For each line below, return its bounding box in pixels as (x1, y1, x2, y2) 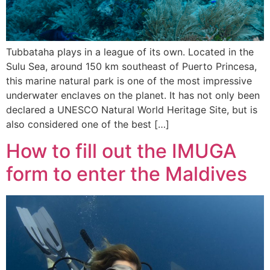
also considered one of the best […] (6, 118, 169, 130)
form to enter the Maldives (6, 162, 247, 186)
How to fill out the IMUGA (6, 139, 236, 163)
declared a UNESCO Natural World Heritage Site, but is (6, 103, 257, 116)
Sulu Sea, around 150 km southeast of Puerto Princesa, (6, 60, 257, 72)
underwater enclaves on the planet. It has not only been (6, 89, 260, 101)
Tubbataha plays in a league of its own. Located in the (6, 45, 254, 58)
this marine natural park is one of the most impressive (6, 74, 252, 87)
